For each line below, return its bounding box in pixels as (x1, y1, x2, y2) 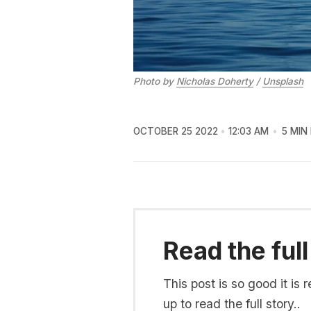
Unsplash (262, 75, 303, 87)
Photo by (133, 75, 176, 87)
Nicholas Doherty (176, 75, 253, 87)
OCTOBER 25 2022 (133, 126, 218, 137)
